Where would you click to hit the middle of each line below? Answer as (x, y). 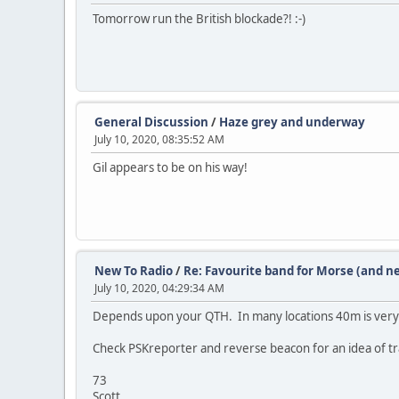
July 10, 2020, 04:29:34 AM (159, 288)
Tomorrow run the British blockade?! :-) (199, 19)
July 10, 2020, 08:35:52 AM (159, 139)
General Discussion (151, 122)
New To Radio (134, 271)
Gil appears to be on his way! (170, 167)
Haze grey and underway (292, 122)
